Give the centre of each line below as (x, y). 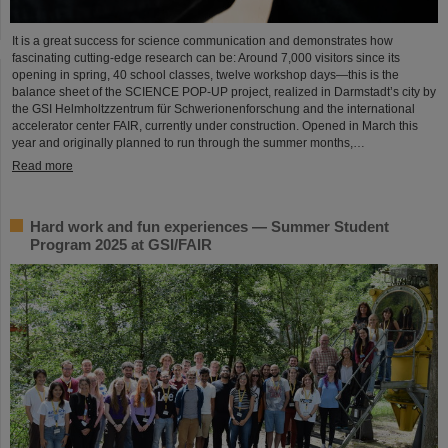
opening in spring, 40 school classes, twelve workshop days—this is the (205, 74)
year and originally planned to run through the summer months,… (188, 142)
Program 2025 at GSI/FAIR (121, 244)
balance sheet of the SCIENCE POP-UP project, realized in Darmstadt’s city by (224, 91)
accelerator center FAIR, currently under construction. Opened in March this (215, 125)
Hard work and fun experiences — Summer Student (209, 226)
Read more (42, 165)
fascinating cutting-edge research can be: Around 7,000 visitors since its (206, 57)
